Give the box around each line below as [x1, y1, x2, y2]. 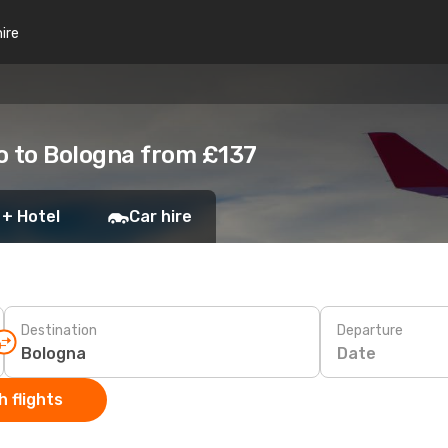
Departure [337, 321, 403, 339]
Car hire [129, 207, 192, 226]
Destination [21, 321, 97, 339]
